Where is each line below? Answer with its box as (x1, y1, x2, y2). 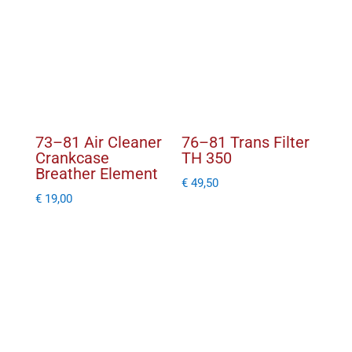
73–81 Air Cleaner (35, 132, 162, 152)
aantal (34, 16, 75, 33)
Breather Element (35, 163, 158, 183)
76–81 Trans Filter (181, 132, 310, 152)
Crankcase (35, 148, 109, 167)
